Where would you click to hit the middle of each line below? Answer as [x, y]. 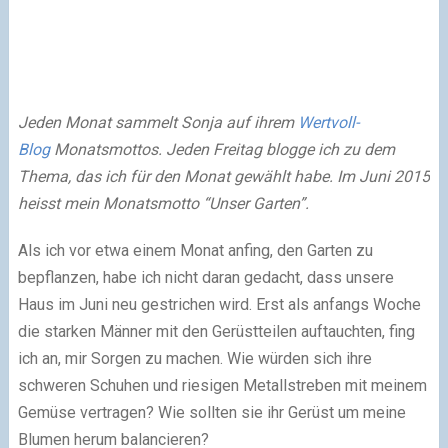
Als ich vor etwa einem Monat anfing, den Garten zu [195, 250]
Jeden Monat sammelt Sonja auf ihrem [157, 122]
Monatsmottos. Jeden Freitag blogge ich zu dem [222, 149]
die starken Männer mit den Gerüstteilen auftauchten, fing [216, 331]
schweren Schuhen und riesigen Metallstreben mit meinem [222, 385]
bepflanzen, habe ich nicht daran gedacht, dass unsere [205, 277]
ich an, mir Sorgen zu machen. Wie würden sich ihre [194, 358]
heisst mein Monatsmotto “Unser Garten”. [163, 203]
